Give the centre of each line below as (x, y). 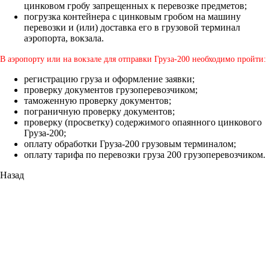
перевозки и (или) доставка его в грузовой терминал (132, 27)
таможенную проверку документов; (98, 100)
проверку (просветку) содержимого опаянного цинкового (143, 122)
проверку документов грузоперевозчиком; (111, 89)
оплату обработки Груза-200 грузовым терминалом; (130, 144)
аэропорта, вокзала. (64, 38)
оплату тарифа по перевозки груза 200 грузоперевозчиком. (145, 154)
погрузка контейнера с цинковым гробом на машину (132, 16)
